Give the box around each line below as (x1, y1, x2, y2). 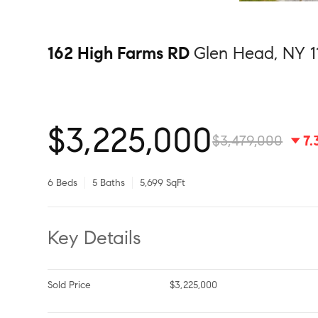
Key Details (58, 226, 142, 249)
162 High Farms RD (48, 43, 194, 64)
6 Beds (53, 177, 78, 189)
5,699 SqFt (140, 177, 186, 189)
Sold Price (48, 279, 92, 291)
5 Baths (92, 177, 126, 189)
